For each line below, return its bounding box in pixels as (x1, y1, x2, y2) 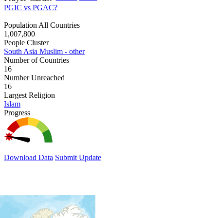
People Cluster (4, 38, 49, 47)
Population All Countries (4, 20, 80, 29)
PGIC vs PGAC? (4, 3, 57, 12)
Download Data (4, 153, 53, 162)
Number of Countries (4, 55, 69, 64)
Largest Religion (4, 91, 55, 99)
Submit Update (55, 153, 101, 162)
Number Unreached (4, 73, 65, 82)
